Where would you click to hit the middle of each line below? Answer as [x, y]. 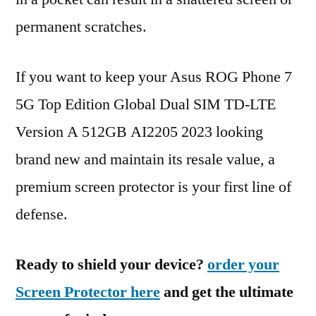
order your [243, 265]
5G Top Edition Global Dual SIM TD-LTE [146, 104]
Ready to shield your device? [111, 265]
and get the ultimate [227, 292]
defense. [42, 214]
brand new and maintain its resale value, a [145, 159]
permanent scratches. [81, 27]
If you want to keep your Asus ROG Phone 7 [154, 77]
